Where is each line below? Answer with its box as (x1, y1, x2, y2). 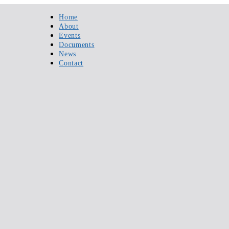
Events (59, 32, 81, 39)
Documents (59, 41, 95, 49)
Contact (59, 59, 84, 67)
